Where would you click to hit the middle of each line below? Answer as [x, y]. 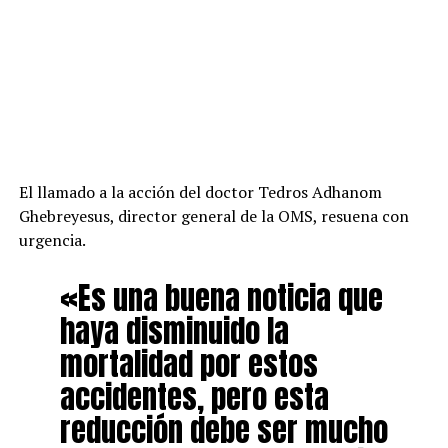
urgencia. [52, 240]
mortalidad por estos [188, 364]
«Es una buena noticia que [221, 298]
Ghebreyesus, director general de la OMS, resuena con [213, 216]
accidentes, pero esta [194, 397]
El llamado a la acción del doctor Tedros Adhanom [200, 192]
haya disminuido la [174, 331]
